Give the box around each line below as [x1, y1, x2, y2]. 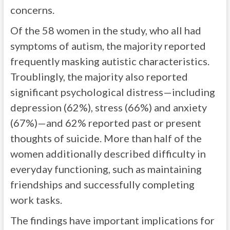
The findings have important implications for [10, 214, 215, 226]
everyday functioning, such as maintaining [10, 163, 202, 175]
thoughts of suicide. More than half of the [10, 132, 202, 144]
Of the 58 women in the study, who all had [10, 24, 201, 36]
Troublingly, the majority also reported [10, 70, 188, 83]
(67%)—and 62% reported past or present [10, 117, 201, 129]
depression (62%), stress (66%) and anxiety [10, 101, 207, 113]
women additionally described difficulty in [10, 147, 206, 160]
